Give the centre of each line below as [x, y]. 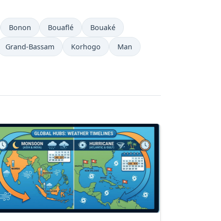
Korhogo [86, 47]
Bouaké [103, 27]
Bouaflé [61, 27]
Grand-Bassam [30, 47]
